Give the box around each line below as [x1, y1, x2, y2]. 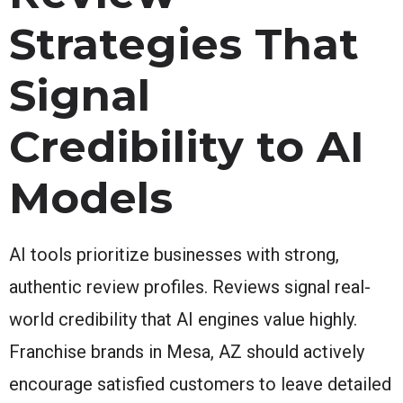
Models [9, 171, 173, 224]
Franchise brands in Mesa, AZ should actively [9, 340, 364, 363]
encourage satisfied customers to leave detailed [9, 372, 391, 395]
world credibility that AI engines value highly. [9, 308, 357, 330]
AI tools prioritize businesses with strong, [9, 243, 339, 265]
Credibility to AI [9, 120, 364, 173]
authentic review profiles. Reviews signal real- [9, 275, 371, 298]
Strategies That [9, 17, 359, 70]
